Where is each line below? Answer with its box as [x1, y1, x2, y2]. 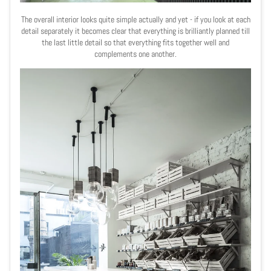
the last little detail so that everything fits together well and [42, 36, 229, 48]
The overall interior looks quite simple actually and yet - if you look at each [21, 13, 250, 25]
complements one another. [94, 48, 177, 59]
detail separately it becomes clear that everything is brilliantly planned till [21, 25, 250, 36]
